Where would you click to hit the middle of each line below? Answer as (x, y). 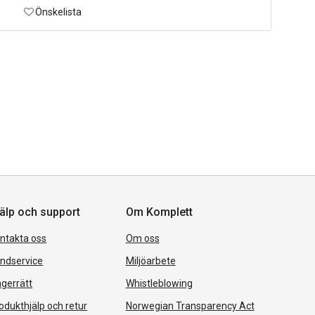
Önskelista (58, 12)
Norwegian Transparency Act (190, 306)
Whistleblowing (159, 283)
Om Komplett (159, 212)
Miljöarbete (150, 261)
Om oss (142, 238)
